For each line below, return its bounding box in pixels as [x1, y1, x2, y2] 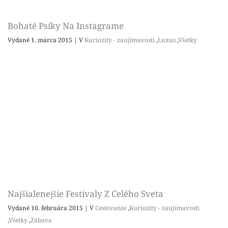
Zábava [31, 216, 52, 225]
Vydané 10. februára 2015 [8, 204, 84, 213]
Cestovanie [95, 204, 126, 213]
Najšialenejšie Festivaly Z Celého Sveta [8, 188, 163, 200]
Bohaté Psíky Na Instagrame [8, 19, 124, 32]
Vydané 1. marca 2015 [8, 35, 74, 44]
